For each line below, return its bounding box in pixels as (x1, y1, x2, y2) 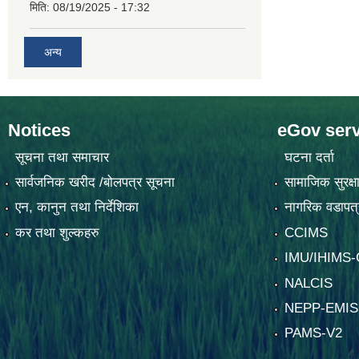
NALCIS (284, 275, 333, 291)
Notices (8, 120, 71, 141)
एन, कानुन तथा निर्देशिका (14, 200, 139, 216)
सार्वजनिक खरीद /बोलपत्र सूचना (14, 175, 175, 191)
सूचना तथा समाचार (14, 149, 109, 165)
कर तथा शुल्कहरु (14, 224, 99, 240)
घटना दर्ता (284, 149, 334, 165)
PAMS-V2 (284, 325, 342, 341)
